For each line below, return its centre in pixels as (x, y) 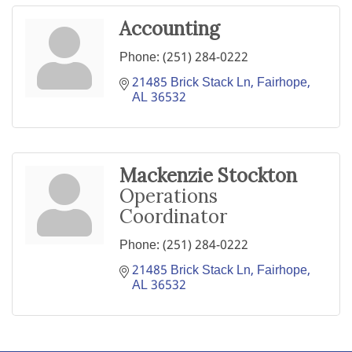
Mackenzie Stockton (208, 176)
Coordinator (173, 217)
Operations (169, 196)
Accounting (170, 29)
